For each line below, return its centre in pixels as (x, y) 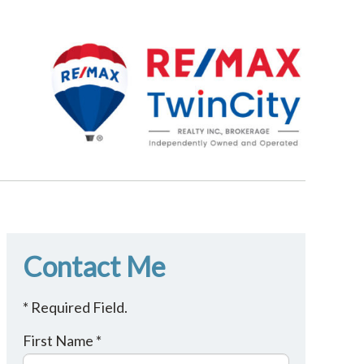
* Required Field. (75, 307)
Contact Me (94, 266)
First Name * (62, 340)
